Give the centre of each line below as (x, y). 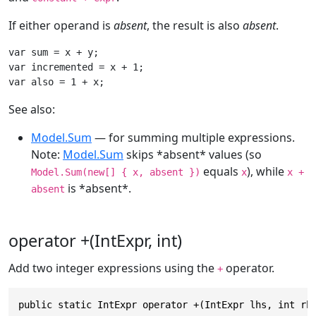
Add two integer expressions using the (113, 268)
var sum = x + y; (54, 52)
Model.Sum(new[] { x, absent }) (116, 172)
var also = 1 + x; (56, 81)
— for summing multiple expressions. (193, 137)
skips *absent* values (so (193, 154)
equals (221, 171)
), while (267, 171)
